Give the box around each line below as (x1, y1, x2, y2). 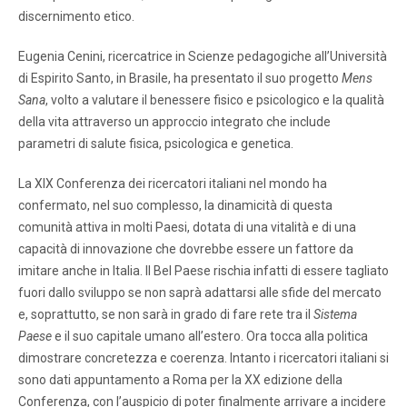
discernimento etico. (18, 8, 134, 24)
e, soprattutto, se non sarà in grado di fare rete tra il (18, 306, 313, 322)
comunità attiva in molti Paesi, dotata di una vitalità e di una (18, 219, 356, 234)
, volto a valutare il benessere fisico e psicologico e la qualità (45, 92, 384, 107)
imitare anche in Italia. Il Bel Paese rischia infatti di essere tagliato (18, 263, 389, 278)
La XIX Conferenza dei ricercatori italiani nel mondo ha (18, 175, 327, 191)
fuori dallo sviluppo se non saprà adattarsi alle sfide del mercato (18, 284, 382, 300)
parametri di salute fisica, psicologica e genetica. (18, 135, 293, 151)
